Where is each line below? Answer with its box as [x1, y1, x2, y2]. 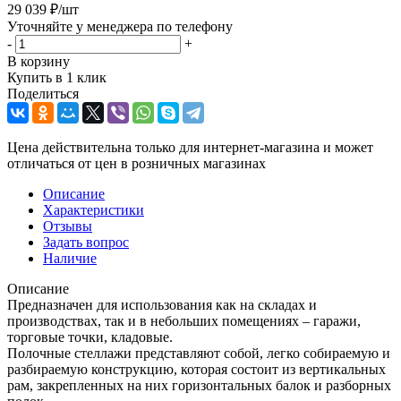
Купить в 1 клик [7, 69, 107, 85]
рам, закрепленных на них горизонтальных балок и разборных [7, 377, 391, 393]
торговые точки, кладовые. [7, 328, 173, 345]
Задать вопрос [43, 234, 129, 250]
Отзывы [43, 218, 92, 234]
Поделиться [7, 85, 79, 101]
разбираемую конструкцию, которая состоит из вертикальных [7, 361, 386, 377]
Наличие [43, 250, 97, 266]
